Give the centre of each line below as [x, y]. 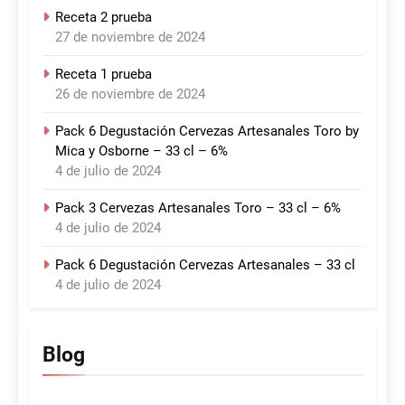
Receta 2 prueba [104, 18]
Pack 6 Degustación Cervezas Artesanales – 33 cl [205, 265]
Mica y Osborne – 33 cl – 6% [141, 151]
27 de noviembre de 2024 [130, 38]
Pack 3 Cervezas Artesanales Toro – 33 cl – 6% [198, 208]
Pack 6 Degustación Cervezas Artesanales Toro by [207, 132]
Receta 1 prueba [104, 75]
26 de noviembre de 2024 [130, 94]
